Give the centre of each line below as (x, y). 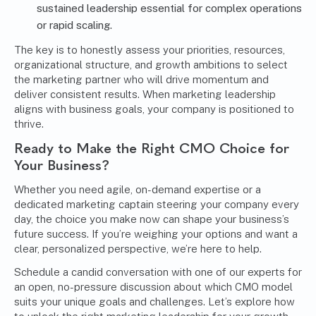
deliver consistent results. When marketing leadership (145, 95)
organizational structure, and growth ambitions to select (151, 65)
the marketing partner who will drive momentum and (141, 80)
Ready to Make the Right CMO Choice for (152, 148)
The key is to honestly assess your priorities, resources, (150, 50)
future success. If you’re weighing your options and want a (156, 234)
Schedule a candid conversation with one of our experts (150, 272)
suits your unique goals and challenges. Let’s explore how (154, 302)
